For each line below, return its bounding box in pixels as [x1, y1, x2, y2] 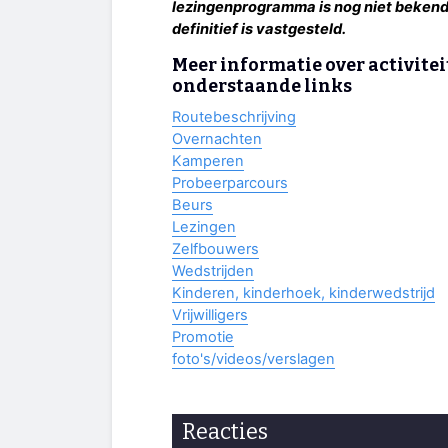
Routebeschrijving [172, 107, 296, 126]
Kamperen [172, 151, 244, 170]
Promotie [172, 327, 234, 346]
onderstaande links [172, 76, 352, 98]
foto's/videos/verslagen [172, 349, 335, 368]
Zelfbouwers [172, 239, 259, 258]
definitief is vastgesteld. [172, 20, 346, 39]
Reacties [182, 417, 268, 445]
